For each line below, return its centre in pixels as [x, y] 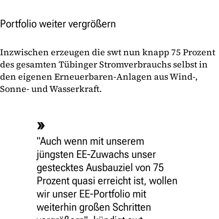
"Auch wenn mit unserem [90, 141]
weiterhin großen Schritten [94, 207]
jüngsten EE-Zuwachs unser [96, 154]
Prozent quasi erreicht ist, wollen [107, 181]
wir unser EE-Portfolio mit [91, 194]
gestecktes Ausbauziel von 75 [100, 168]
